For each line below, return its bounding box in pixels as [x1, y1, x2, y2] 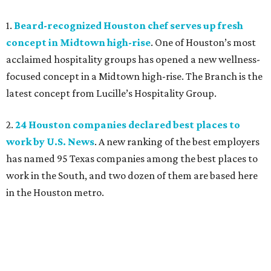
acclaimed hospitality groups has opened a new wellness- [6, 53, 260, 65]
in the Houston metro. [6, 186, 104, 198]
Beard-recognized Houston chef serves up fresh [14, 19, 243, 31]
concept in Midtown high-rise [6, 36, 151, 48]
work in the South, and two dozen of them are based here [6, 169, 258, 181]
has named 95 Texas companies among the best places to [6, 152, 258, 165]
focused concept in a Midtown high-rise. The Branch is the [6, 70, 263, 82]
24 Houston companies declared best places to [15, 119, 240, 131]
